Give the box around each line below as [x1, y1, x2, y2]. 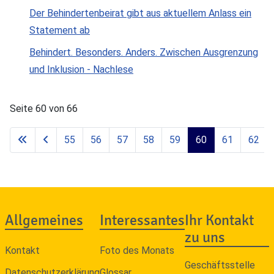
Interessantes [100, 211, 185, 229]
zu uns [185, 228, 225, 246]
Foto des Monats [100, 244, 174, 256]
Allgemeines [5, 211, 83, 229]
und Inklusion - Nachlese [29, 63, 133, 75]
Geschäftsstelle [185, 259, 255, 271]
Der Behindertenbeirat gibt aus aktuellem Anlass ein [29, 7, 251, 19]
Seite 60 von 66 [10, 102, 78, 114]
